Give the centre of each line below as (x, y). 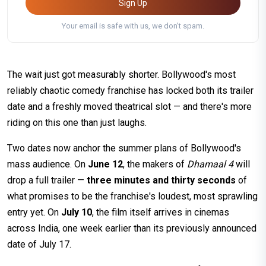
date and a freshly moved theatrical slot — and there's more (129, 107)
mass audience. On (47, 164)
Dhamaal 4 (210, 164)
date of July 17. (39, 245)
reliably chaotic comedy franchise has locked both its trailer (130, 91)
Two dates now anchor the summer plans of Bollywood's (124, 148)
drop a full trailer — (47, 180)
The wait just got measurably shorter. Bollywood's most (121, 75)
